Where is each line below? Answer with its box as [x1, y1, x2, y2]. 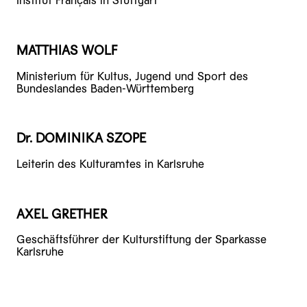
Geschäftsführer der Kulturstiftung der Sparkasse [16, 233, 267, 247]
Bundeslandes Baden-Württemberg [16, 82, 194, 95]
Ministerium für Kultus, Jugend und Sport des [16, 69, 248, 83]
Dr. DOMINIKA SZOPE [16, 131, 146, 146]
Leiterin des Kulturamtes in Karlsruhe [16, 157, 204, 171]
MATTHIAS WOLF [16, 42, 117, 58]
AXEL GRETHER [16, 206, 107, 221]
